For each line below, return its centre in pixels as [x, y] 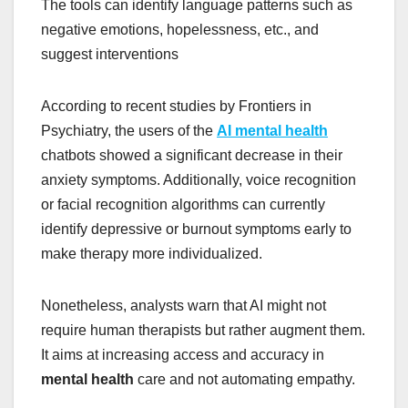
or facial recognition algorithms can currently [183, 204]
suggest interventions [110, 54]
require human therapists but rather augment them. [203, 330]
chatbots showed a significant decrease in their [192, 155]
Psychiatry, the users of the [129, 130]
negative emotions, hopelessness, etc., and [180, 29]
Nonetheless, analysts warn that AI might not [184, 305]
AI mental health [272, 130]
